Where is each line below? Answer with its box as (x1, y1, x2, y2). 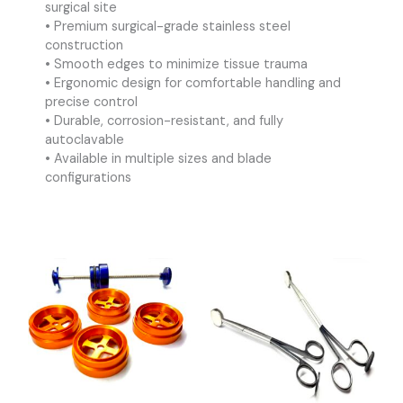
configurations (45, 169, 131, 187)
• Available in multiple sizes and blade (45, 150, 272, 168)
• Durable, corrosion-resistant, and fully (45, 112, 283, 130)
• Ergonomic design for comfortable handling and (45, 75, 341, 93)
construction (45, 37, 123, 55)
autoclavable (45, 131, 124, 149)
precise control (45, 94, 138, 112)
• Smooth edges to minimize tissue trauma (45, 56, 308, 74)
